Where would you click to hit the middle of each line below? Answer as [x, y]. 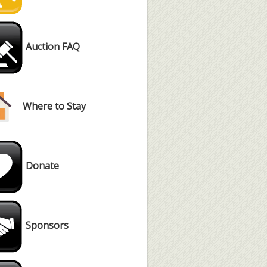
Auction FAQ [53, 47]
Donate [41, 166]
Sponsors [47, 226]
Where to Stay [54, 106]
